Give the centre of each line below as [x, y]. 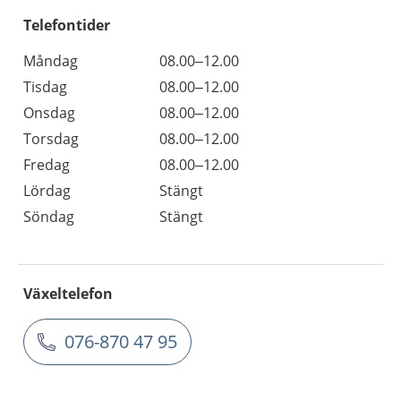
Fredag [47, 165]
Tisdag [45, 87]
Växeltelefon [68, 294]
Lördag [47, 191]
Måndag [51, 61]
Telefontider [67, 25]
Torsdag [51, 139]
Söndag [49, 217]
